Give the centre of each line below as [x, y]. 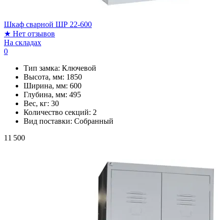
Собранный [94, 121]
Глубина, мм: [46, 94]
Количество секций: [58, 112]
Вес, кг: [37, 103]
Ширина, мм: [47, 85]
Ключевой [79, 68]
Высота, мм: [45, 77]
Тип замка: [43, 68]
